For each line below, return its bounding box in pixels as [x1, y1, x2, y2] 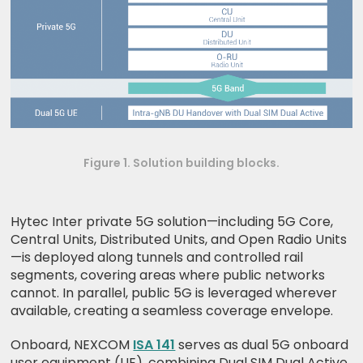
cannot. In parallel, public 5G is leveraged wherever [11, 283, 338, 302]
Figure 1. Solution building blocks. [83, 154, 280, 171]
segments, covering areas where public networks [11, 265, 326, 284]
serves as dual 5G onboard [175, 335, 349, 354]
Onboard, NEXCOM [11, 335, 134, 354]
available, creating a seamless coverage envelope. [11, 301, 334, 320]
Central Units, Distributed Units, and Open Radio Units [11, 229, 348, 249]
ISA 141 [133, 335, 176, 354]
